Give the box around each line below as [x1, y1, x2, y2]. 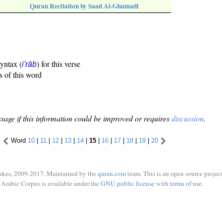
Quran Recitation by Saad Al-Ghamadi [30, 1, 139, 11]
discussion [171, 113, 204, 124]
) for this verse [37, 58, 80, 69]
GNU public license [100, 178, 155, 188]
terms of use [169, 178, 202, 188]
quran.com [98, 169, 126, 178]
